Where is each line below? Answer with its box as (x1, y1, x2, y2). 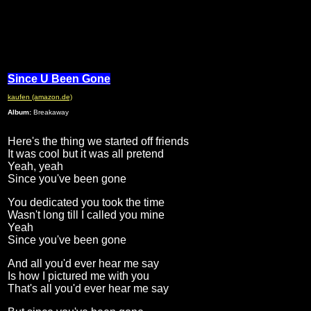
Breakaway (31, 108, 69, 117)
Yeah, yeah (8, 160, 63, 173)
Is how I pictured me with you (8, 270, 149, 283)
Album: (8, 108, 31, 117)
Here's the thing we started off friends (8, 135, 189, 148)
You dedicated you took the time (8, 196, 165, 209)
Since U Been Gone (8, 73, 110, 85)
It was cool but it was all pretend (8, 148, 164, 160)
